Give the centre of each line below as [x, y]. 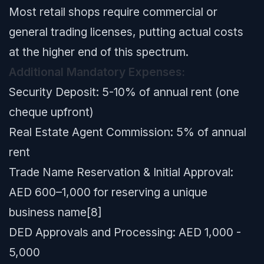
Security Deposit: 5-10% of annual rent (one [124, 92]
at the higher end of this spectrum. [99, 52]
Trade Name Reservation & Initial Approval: [121, 172]
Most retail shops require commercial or [113, 12]
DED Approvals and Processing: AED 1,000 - [125, 232]
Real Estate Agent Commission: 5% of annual [128, 132]
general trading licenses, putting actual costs [126, 32]
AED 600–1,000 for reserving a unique [108, 192]
